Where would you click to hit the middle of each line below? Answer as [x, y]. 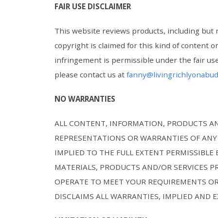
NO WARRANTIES [86, 99]
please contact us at [91, 75]
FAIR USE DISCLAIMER [94, 7]
